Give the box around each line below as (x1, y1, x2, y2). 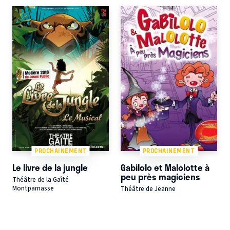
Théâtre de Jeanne (120, 184, 176, 194)
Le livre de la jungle (12, 161, 88, 175)
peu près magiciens (120, 170, 200, 184)
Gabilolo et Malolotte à (120, 161, 209, 175)
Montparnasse (12, 183, 54, 193)
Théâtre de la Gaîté (12, 175, 69, 184)
